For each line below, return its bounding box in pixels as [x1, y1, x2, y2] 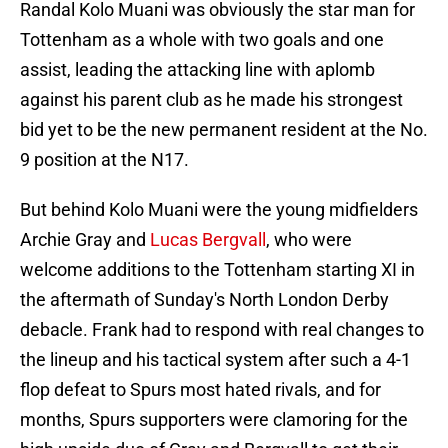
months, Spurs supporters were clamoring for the [20, 409, 408, 431]
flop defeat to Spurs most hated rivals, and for [20, 379, 381, 401]
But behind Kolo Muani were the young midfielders [20, 199, 418, 221]
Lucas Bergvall [150, 229, 266, 251]
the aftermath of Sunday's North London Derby [20, 289, 389, 311]
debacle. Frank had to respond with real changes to [20, 319, 424, 341]
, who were [266, 229, 352, 251]
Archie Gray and [20, 229, 150, 251]
